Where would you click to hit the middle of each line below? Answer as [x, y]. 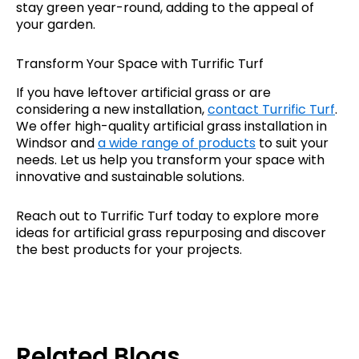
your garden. [56, 24]
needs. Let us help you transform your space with [170, 159]
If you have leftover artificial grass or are [143, 92]
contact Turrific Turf [271, 109]
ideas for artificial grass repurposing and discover [171, 232]
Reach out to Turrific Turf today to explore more [167, 216]
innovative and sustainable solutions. [130, 176]
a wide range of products [177, 143]
